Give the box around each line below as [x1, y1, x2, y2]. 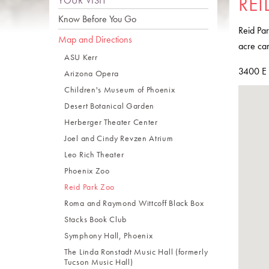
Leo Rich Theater [64, 149, 124, 160]
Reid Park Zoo [64, 181, 115, 192]
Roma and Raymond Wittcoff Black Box [64, 198, 204, 208]
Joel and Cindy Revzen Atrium [64, 133, 174, 144]
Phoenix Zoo [64, 165, 110, 176]
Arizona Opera [64, 68, 119, 79]
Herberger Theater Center [64, 116, 158, 127]
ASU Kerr [64, 52, 98, 62]
